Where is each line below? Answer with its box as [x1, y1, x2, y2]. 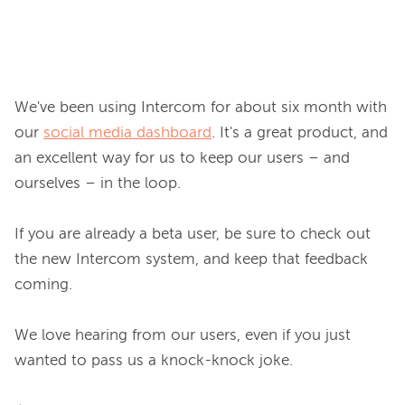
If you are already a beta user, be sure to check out [14, 226, 371, 242]
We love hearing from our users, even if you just [14, 327, 351, 344]
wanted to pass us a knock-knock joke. [14, 353, 293, 369]
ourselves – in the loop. [14, 175, 181, 192]
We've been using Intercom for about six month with [14, 99, 387, 116]
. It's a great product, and [212, 125, 388, 141]
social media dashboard [43, 125, 212, 141]
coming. [14, 277, 72, 293]
